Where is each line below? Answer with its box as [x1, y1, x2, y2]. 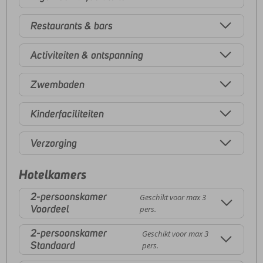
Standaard [31, 239, 75, 252]
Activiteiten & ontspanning [31, 48, 143, 62]
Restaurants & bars [31, 19, 113, 32]
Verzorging [31, 136, 77, 150]
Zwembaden [31, 77, 85, 91]
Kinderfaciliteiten [31, 107, 104, 120]
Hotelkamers [19, 166, 86, 183]
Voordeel [31, 203, 69, 215]
